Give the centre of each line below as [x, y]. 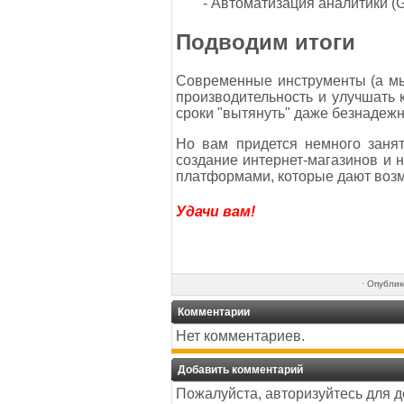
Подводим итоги [266, 41]
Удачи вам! [216, 212]
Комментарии [214, 312]
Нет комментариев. [240, 336]
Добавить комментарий [240, 370]
